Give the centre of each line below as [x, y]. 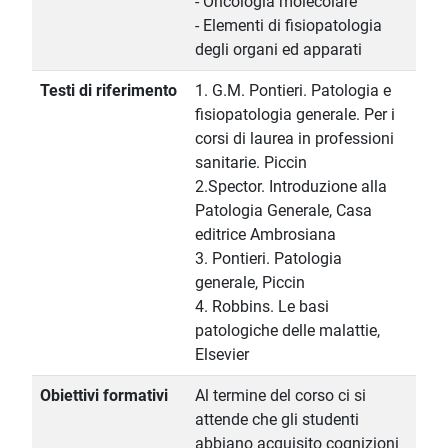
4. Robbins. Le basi [262, 307]
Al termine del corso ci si [280, 396]
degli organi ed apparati [278, 50]
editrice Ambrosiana [265, 235]
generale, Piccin [250, 283]
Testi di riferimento [108, 91]
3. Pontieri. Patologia [268, 259]
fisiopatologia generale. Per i [295, 115]
